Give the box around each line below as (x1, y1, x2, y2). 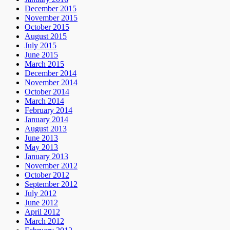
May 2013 (25, 143, 58, 152)
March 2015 (25, 60, 64, 69)
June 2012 (25, 198, 58, 207)
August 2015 (25, 32, 67, 41)
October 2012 (25, 170, 69, 180)
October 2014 (25, 87, 69, 97)
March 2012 (25, 217, 64, 226)
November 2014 (25, 78, 78, 87)
